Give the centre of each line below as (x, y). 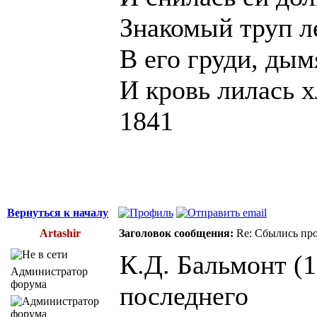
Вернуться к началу (58, 212)
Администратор (49, 271)
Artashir (60, 233)
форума (29, 284)
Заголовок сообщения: (176, 233)
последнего (184, 295)
